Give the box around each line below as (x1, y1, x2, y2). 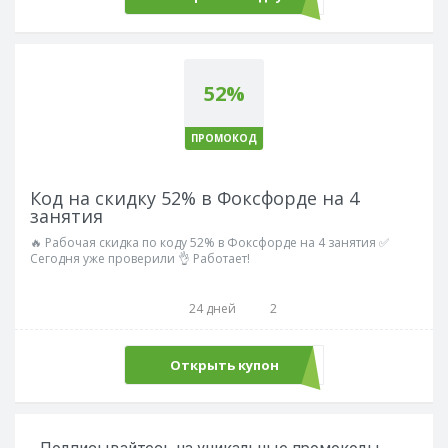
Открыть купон (169, 355, 279, 374)
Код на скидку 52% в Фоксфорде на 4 (30, 186, 359, 210)
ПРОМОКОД (191, 131, 257, 145)
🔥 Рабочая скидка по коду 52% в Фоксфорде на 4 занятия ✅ (30, 234, 389, 251)
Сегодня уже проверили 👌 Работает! (30, 250, 250, 267)
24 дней (189, 300, 236, 317)
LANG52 (265, 355, 315, 374)
